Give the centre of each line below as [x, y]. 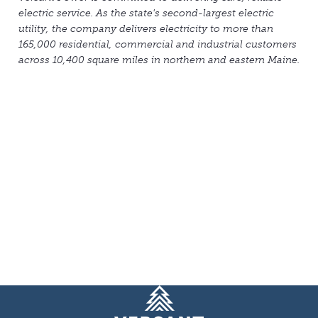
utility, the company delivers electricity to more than [146, 29]
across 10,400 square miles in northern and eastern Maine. [159, 60]
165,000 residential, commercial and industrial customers [158, 45]
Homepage [140, 293]
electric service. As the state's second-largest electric [146, 13]
